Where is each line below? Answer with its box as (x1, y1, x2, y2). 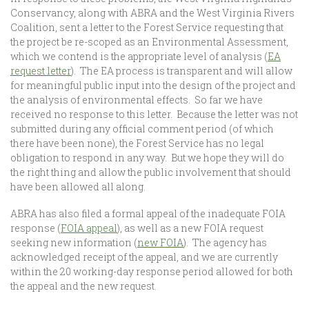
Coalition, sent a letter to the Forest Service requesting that (10, 21, 283, 34)
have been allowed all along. (10, 180, 146, 193)
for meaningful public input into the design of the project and (10, 79, 296, 92)
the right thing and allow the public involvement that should (10, 166, 291, 179)
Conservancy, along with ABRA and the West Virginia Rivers (10, 6, 295, 19)
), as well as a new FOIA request (117, 221, 263, 235)
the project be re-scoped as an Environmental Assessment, (10, 35, 288, 48)
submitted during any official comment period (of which (10, 122, 274, 135)
